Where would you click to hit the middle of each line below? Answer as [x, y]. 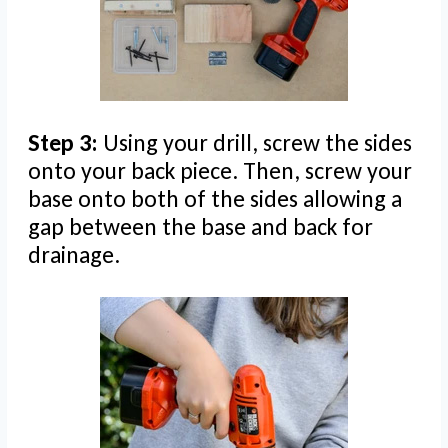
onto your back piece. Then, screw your [220, 171]
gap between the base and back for [200, 227]
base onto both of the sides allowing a [215, 199]
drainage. [74, 255]
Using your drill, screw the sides [257, 143]
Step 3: [65, 143]
